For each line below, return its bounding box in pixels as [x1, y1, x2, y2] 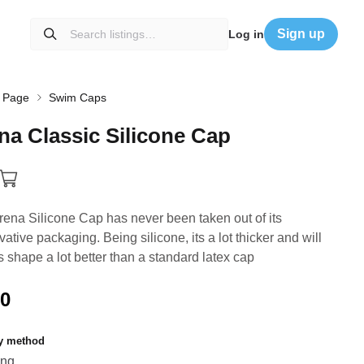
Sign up [277, 27, 325, 41]
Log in [228, 28, 264, 41]
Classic [27, 123, 100, 148]
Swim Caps [48, 90, 106, 104]
